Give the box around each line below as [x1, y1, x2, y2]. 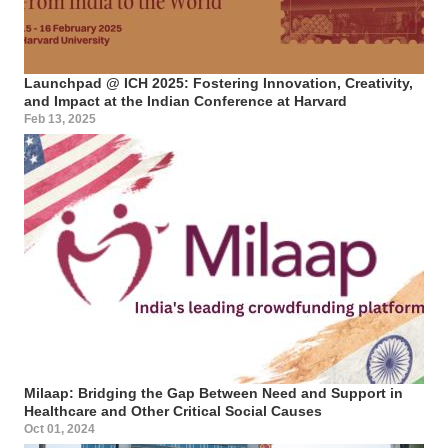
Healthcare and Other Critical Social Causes [24, 402, 322, 419]
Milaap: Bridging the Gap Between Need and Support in [24, 384, 403, 401]
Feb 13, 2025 [24, 111, 96, 126]
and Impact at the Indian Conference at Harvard [24, 92, 347, 109]
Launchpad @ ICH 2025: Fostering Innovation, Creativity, [24, 74, 413, 91]
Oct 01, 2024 [24, 421, 95, 436]
